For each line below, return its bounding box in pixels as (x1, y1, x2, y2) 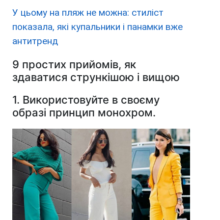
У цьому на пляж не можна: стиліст (12, 7, 164, 19)
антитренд (12, 35, 58, 47)
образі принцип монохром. (12, 106, 156, 119)
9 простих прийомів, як (12, 58, 136, 71)
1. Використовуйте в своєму (12, 93, 160, 107)
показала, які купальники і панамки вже (12, 21, 183, 33)
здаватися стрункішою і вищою (12, 71, 180, 84)
